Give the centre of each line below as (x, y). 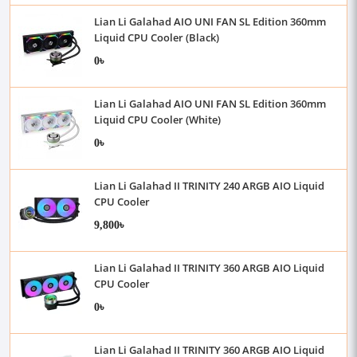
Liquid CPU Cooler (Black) (157, 37)
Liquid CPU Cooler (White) (157, 120)
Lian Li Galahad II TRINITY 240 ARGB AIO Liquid (209, 186)
